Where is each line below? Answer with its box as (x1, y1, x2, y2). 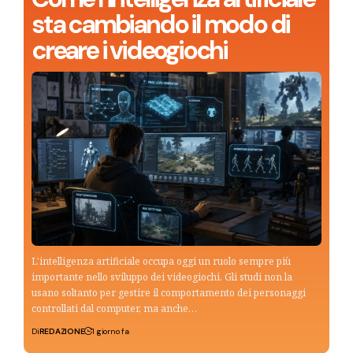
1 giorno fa (92, 325, 129, 336)
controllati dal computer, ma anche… (32, 301, 197, 315)
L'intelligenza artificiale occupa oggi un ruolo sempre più (32, 254, 291, 268)
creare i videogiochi (32, 33, 228, 67)
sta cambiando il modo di (32, 7, 290, 41)
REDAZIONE (39, 325, 85, 336)
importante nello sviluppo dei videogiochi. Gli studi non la (32, 269, 292, 284)
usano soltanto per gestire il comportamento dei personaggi (32, 285, 306, 299)
